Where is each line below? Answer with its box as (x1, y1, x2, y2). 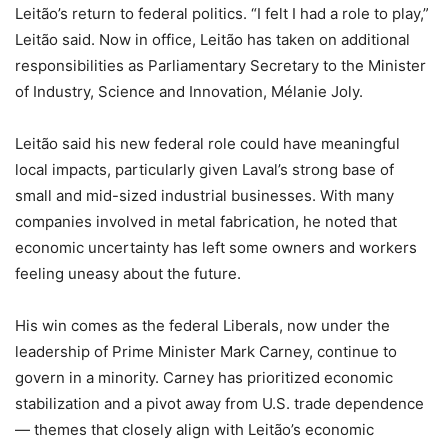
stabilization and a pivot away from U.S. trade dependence (15, 393, 424, 413)
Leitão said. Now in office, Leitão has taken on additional (15, 29, 410, 49)
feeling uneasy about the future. (15, 263, 241, 283)
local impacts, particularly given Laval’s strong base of (15, 159, 394, 179)
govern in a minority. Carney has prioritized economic (15, 367, 393, 387)
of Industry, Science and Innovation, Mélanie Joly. (15, 81, 363, 101)
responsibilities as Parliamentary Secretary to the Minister (15, 55, 426, 75)
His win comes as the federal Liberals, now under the (15, 315, 390, 335)
